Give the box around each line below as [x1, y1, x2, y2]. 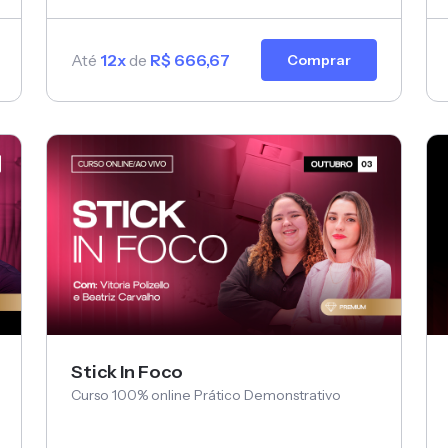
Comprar [287, 51, 351, 70]
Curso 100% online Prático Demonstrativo [71, 385, 341, 404]
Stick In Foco [71, 360, 183, 383]
